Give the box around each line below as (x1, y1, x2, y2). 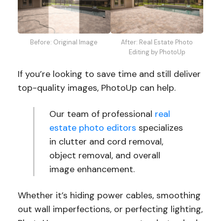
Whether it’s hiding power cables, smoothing (17, 189, 201, 201)
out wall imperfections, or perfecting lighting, (17, 203, 203, 215)
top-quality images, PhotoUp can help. (17, 81, 178, 94)
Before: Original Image (30, 37, 98, 46)
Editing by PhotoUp (128, 47, 185, 56)
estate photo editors (49, 121, 137, 134)
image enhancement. (49, 163, 138, 175)
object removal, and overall (49, 149, 161, 161)
